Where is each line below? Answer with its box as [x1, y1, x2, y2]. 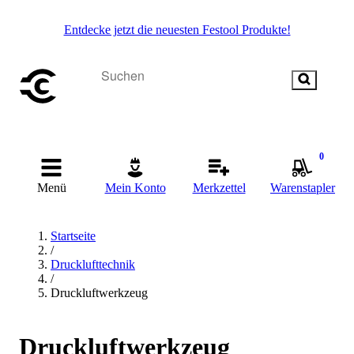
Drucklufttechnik [51, 258, 135, 271]
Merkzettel [192, 181, 246, 194]
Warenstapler [270, 181, 335, 194]
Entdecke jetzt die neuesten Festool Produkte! [63, 23, 291, 36]
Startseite [51, 229, 96, 243]
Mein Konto [104, 181, 166, 194]
